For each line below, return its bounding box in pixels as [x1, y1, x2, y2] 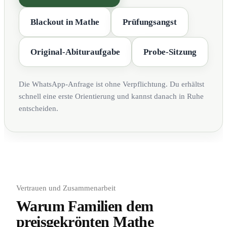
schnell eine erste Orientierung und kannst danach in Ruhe [19, 92, 204, 100]
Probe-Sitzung [143, 47, 197, 57]
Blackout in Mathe [30, 17, 99, 27]
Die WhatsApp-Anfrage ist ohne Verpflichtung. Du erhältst [19, 80, 204, 88]
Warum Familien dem [16, 198, 154, 214]
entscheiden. [19, 104, 58, 112]
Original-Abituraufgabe [30, 47, 120, 57]
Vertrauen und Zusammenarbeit [16, 183, 116, 192]
